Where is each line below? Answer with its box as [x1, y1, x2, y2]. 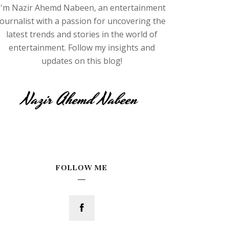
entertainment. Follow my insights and [8, 42, 155, 53]
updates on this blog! [41, 55, 122, 66]
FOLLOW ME [56, 163, 108, 172]
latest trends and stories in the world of [6, 29, 157, 40]
